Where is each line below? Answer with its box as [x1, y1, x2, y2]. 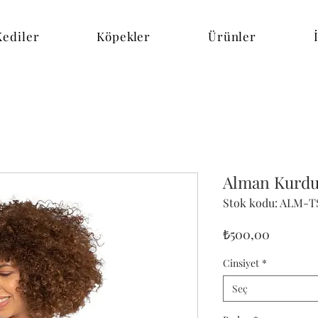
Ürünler [207, 28, 256, 44]
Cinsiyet [223, 256, 259, 270]
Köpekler [97, 28, 151, 44]
